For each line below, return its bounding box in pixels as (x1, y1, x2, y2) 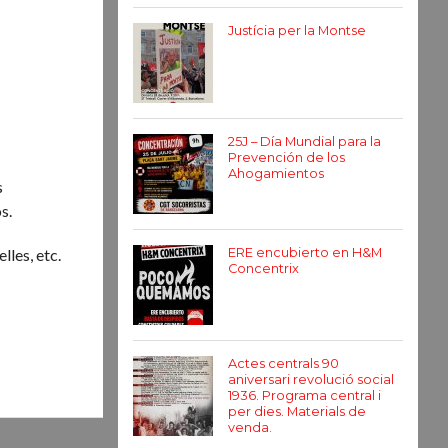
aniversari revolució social (228, 372, 394, 387)
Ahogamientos (228, 166, 324, 181)
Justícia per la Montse (228, 23, 366, 38)
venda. (228, 420, 272, 435)
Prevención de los (228, 150, 345, 165)
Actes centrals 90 (228, 356, 339, 371)
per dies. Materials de (228, 404, 366, 419)
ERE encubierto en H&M (228, 245, 382, 260)
